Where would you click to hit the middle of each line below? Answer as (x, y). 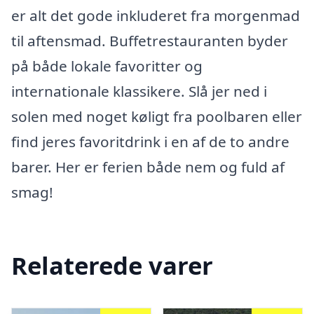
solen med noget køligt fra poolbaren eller (157, 116)
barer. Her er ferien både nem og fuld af (148, 166)
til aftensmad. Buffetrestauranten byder (150, 40)
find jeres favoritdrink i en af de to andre (150, 141)
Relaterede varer (112, 266)
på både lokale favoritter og (107, 66)
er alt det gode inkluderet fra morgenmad (156, 15)
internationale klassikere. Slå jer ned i (139, 91)
